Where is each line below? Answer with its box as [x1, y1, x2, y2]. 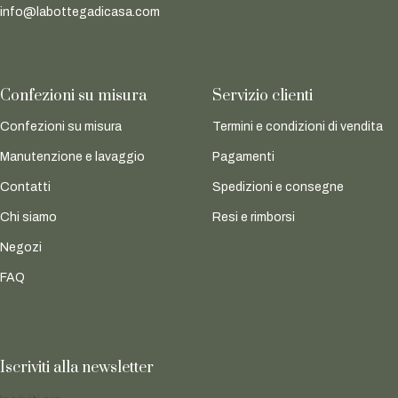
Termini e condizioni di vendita [212, 120, 383, 134]
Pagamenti [212, 150, 275, 164]
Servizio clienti [212, 86, 313, 107]
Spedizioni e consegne [212, 180, 344, 195]
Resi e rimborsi [212, 211, 295, 225]
